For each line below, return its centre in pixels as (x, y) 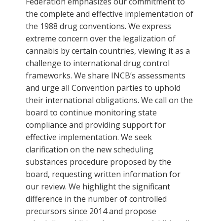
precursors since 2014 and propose (91, 211)
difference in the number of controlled (96, 199)
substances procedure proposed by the (98, 162)
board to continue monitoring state (91, 112)
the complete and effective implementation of (110, 14)
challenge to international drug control (98, 63)
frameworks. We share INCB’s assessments (106, 75)
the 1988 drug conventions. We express (98, 26)
